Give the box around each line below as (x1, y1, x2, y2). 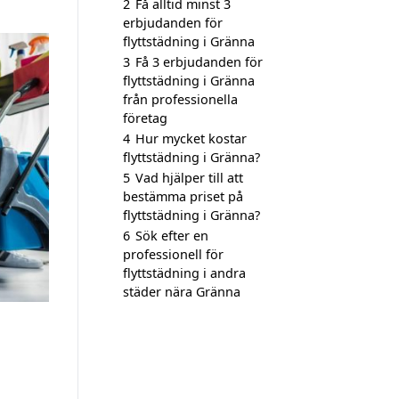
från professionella (123, 91, 238, 108)
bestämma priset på (123, 188, 243, 205)
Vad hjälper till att (135, 169, 243, 186)
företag (123, 110, 167, 126)
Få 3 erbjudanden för (135, 53, 263, 70)
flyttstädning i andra (123, 265, 246, 281)
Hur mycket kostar (135, 130, 247, 147)
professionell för (123, 246, 224, 263)
